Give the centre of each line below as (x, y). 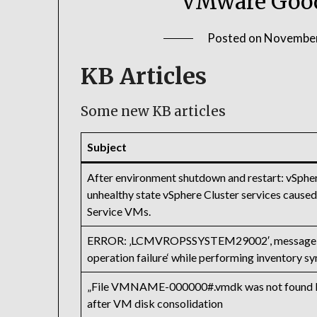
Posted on (235, 38)
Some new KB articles (154, 112)
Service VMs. (119, 212)
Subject (107, 147)
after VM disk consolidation (155, 304)
